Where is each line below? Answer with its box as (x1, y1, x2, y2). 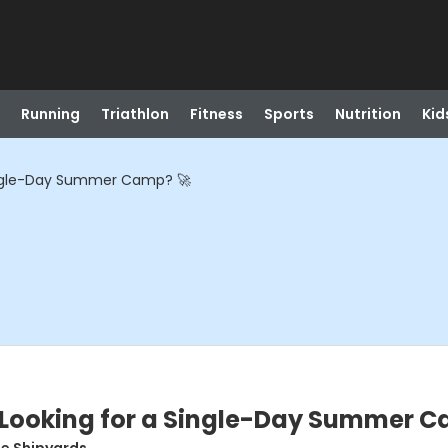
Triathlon (100, 104, 169, 124)
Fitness (189, 104, 243, 124)
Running (20, 104, 80, 124)
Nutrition (334, 104, 401, 124)
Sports (263, 104, 314, 124)
